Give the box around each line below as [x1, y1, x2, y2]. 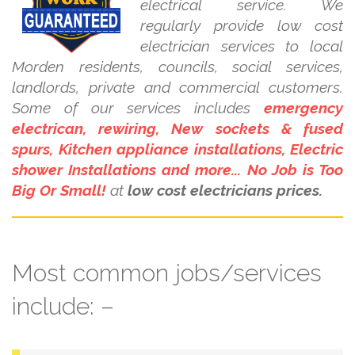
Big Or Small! [12, 181, 110, 200]
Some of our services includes [12, 99, 264, 117]
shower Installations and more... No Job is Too [12, 161, 343, 179]
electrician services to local [140, 37, 343, 55]
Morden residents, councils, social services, [12, 58, 343, 76]
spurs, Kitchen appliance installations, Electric [12, 140, 343, 158]
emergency [264, 99, 343, 117]
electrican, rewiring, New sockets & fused [12, 120, 343, 138]
